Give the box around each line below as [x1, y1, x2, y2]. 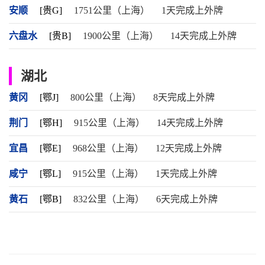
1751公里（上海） [74, 5, 150, 15]
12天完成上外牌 [156, 143, 222, 153]
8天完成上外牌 [153, 92, 215, 102]
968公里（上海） [73, 143, 144, 153]
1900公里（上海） [83, 31, 159, 41]
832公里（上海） [73, 194, 144, 204]
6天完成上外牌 [156, 194, 218, 204]
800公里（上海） [70, 92, 141, 102]
